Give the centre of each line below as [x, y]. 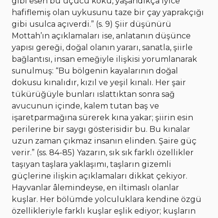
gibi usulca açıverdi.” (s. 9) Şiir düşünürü [91, 24]
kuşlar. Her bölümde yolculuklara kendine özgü [107, 200]
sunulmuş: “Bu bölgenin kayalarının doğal [95, 71]
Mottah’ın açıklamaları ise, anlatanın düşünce [101, 36]
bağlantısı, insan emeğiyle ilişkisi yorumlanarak [104, 59]
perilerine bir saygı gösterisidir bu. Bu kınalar [101, 129]
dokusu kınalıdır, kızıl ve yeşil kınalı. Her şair [99, 83]
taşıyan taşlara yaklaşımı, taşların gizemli [91, 164]
